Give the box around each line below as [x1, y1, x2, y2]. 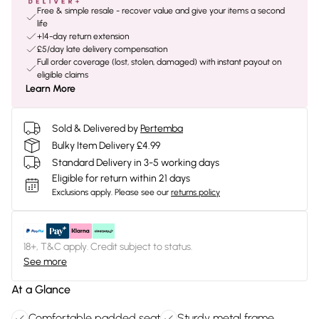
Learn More [26, 83, 75, 95]
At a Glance [11, 283, 70, 296]
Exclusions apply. [52, 187, 113, 197]
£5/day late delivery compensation [37, 44, 167, 54]
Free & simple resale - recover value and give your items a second [37, 6, 285, 16]
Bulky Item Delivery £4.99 [52, 139, 160, 152]
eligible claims [37, 70, 88, 80]
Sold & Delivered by [52, 122, 138, 135]
